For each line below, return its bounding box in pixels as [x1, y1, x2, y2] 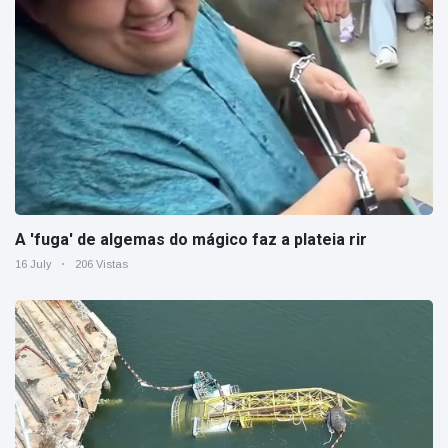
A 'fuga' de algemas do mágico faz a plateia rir [15, 230, 367, 250]
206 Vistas [75, 258, 128, 271]
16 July [15, 258, 52, 271]
